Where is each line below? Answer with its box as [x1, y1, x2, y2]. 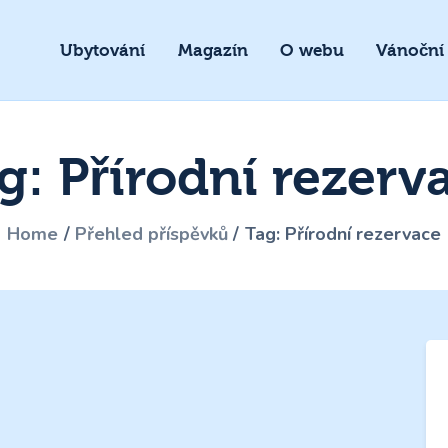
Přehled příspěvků [75, 221, 228, 246]
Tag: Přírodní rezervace [244, 221, 441, 246]
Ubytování [60, 40, 146, 60]
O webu [279, 40, 344, 60]
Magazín [177, 40, 248, 60]
